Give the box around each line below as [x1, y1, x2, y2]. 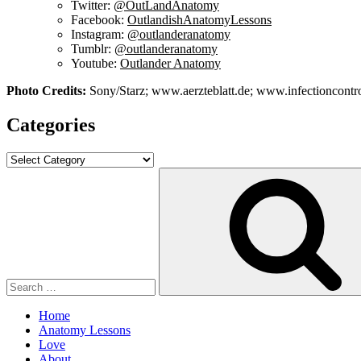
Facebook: [71, 12, 127, 27]
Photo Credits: [6, 83, 86, 98]
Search [6, 166, 40, 180]
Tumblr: [71, 41, 114, 56]
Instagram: [71, 27, 127, 41]
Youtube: [71, 56, 120, 70]
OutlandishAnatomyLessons [127, 12, 272, 27]
